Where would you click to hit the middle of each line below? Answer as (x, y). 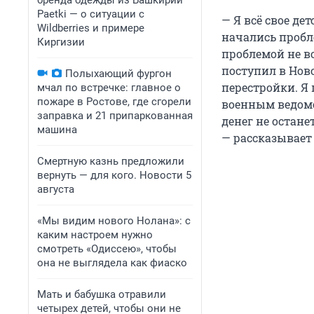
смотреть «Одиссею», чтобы (107, 249)
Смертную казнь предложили (111, 161)
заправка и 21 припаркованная (115, 116)
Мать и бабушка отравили (102, 294)
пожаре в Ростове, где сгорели (114, 102)
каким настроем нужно (95, 235)
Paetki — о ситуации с (91, 14)
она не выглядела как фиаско (112, 263)
